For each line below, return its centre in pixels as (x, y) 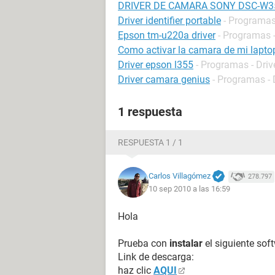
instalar (186, 243)
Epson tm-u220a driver (167, 35)
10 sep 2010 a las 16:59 (189, 189)
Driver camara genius (164, 79)
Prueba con (144, 243)
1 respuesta (150, 112)
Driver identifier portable (169, 21)
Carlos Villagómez (180, 176)
